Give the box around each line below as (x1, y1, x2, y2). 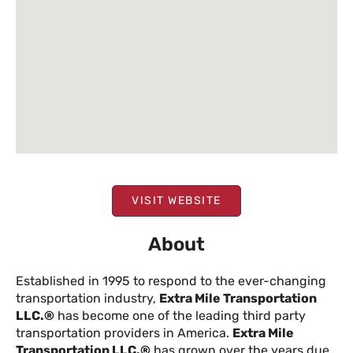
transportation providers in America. (16, 325, 232, 340)
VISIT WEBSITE (132, 194, 221, 207)
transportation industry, (16, 291, 159, 306)
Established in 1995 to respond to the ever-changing (16, 273, 326, 288)
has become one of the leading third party (54, 308, 306, 323)
